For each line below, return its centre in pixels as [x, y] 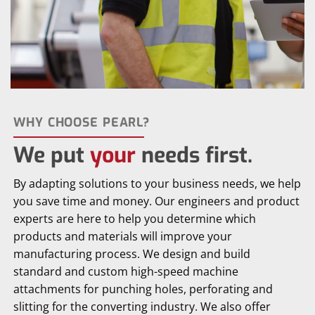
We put [52, 155]
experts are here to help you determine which [135, 219]
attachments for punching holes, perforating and [143, 289]
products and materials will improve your [123, 237]
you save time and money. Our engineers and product [157, 201]
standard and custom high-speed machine [126, 272]
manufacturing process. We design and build [132, 254]
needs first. [194, 155]
